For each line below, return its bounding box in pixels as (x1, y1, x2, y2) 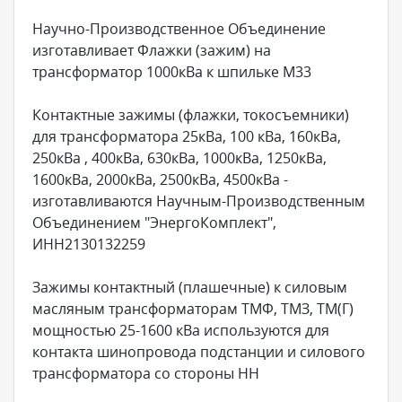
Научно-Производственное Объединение (32, 18, 326, 39)
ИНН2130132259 (32, 233, 145, 254)
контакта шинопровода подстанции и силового (32, 341, 365, 362)
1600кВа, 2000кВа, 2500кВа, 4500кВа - (32, 169, 288, 189)
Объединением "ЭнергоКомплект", (32, 212, 276, 232)
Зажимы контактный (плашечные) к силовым (32, 276, 347, 297)
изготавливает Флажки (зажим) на (32, 39, 271, 60)
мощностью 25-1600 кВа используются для (32, 319, 329, 340)
